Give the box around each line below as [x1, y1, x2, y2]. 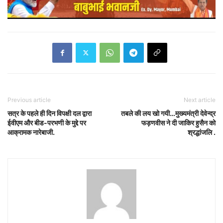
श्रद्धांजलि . [188, 127, 216, 136]
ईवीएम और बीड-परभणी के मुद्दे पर [7, 118, 86, 127]
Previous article [7, 96, 51, 104]
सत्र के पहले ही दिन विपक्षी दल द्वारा [7, 109, 92, 117]
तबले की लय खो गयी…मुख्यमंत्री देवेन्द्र [121, 109, 216, 117]
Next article [184, 96, 216, 104]
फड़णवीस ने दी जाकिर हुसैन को [141, 118, 216, 127]
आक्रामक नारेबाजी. [7, 127, 55, 136]
